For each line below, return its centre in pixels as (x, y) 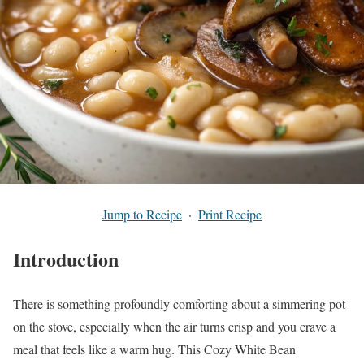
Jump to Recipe (142, 214)
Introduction (66, 258)
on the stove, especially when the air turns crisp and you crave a (174, 326)
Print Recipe (230, 214)
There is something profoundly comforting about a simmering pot (179, 303)
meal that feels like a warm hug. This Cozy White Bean (154, 349)
